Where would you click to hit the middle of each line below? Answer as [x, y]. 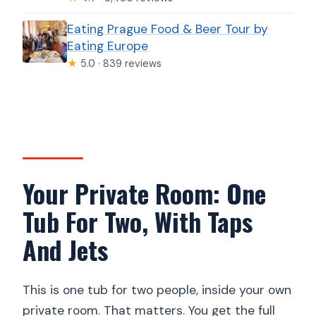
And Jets [66, 249]
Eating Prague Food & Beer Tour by [168, 29]
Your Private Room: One [145, 193]
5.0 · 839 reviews [120, 64]
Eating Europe [108, 46]
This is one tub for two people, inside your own [157, 290]
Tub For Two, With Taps [138, 221]
